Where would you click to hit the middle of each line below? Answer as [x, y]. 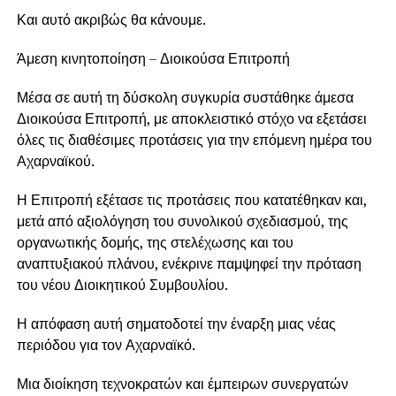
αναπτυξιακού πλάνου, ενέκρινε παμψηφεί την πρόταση [189, 264]
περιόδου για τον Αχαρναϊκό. [106, 345]
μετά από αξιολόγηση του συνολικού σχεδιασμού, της [182, 221]
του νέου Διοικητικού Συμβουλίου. [122, 285]
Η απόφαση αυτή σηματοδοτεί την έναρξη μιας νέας [176, 324]
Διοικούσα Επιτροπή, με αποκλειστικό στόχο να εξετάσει [191, 119]
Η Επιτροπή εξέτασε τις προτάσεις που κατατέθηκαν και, [191, 200]
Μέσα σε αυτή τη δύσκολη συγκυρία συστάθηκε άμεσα [185, 98]
